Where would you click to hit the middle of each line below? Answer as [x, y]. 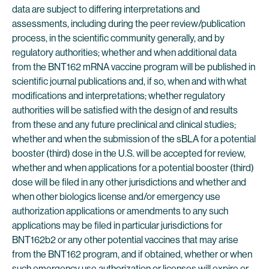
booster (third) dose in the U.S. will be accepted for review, [129, 153]
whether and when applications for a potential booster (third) [133, 168]
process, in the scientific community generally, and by [118, 38]
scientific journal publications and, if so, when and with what [129, 81]
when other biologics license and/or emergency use [116, 197]
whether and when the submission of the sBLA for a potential [134, 139]
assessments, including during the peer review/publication [128, 24]
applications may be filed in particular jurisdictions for [117, 225]
